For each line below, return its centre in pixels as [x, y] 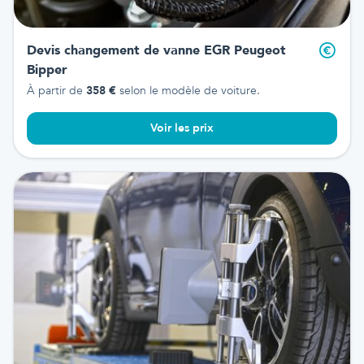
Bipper [47, 69]
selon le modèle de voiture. [188, 90]
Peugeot [258, 50]
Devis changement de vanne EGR [128, 50]
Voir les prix [182, 128]
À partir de [56, 90]
